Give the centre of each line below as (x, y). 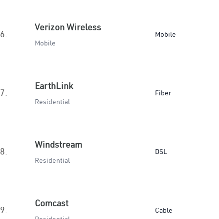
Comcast (52, 203)
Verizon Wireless (68, 27)
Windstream (58, 144)
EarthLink (54, 86)
